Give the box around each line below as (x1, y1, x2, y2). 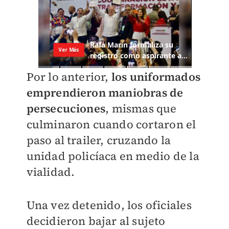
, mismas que (105, 101, 177, 117)
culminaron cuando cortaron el (26, 117, 196, 132)
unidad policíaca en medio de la (26, 148, 199, 164)
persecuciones (26, 101, 106, 117)
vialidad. (26, 164, 75, 180)
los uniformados (108, 69, 200, 85)
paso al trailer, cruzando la (26, 132, 171, 148)
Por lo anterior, (26, 69, 109, 85)
